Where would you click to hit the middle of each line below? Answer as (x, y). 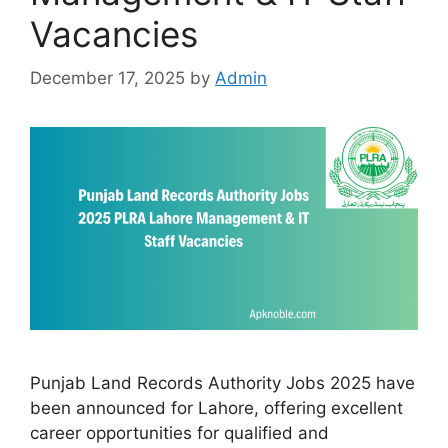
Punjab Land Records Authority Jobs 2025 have (222, 383)
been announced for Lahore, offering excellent (216, 408)
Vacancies (114, 33)
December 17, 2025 (107, 78)
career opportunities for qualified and (179, 433)
